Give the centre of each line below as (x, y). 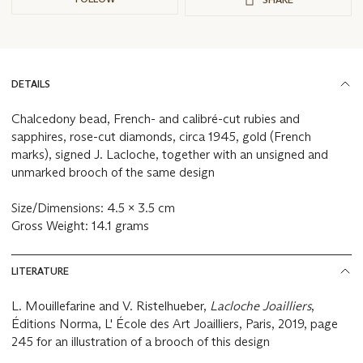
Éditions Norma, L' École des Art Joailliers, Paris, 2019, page (175, 324)
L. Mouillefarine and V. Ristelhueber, (111, 306)
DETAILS (31, 84)
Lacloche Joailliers (261, 306)
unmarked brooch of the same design (113, 173)
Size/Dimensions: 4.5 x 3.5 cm (95, 208)
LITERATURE (40, 271)
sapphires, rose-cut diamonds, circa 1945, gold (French (161, 137)
